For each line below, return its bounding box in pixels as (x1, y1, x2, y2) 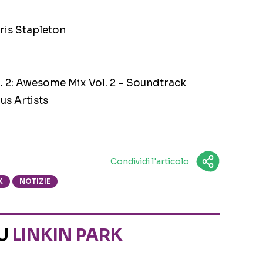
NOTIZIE (19, 177, 50, 186)
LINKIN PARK (12, 225, 123, 246)
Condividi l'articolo (110, 156, 189, 167)
